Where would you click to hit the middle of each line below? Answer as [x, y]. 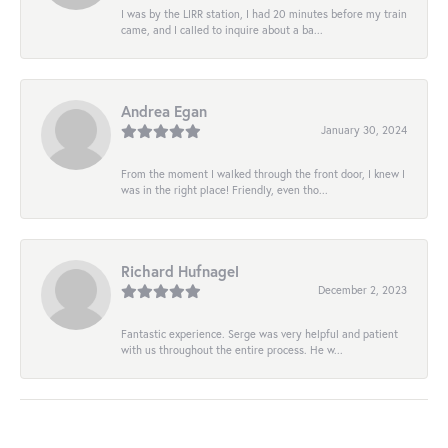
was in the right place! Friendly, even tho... [224, 189]
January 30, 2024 [364, 129]
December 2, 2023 [362, 289]
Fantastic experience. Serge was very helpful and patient [259, 333]
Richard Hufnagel [180, 270]
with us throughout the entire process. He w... [232, 349]
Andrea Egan [164, 110]
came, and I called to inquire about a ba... [222, 29]
